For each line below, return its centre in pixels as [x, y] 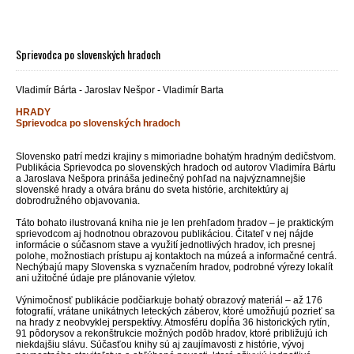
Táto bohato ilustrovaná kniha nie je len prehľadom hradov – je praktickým [175, 222]
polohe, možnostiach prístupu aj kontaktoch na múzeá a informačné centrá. [176, 256]
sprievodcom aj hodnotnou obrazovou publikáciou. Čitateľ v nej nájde [165, 233]
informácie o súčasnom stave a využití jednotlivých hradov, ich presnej [166, 245]
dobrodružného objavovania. [78, 200]
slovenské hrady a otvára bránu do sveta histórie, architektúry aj [152, 189]
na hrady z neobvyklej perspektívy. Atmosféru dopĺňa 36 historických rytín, [173, 322]
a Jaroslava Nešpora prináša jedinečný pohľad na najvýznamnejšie [161, 178]
